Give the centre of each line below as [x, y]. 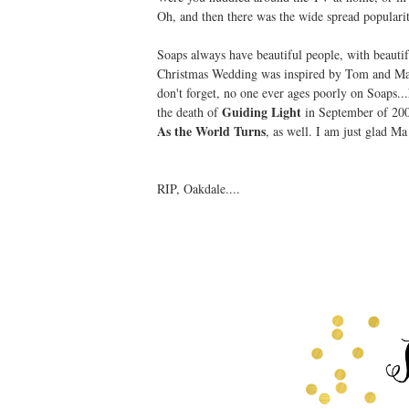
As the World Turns [211, 131]
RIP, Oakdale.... [199, 189]
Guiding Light [262, 112]
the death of [189, 112]
